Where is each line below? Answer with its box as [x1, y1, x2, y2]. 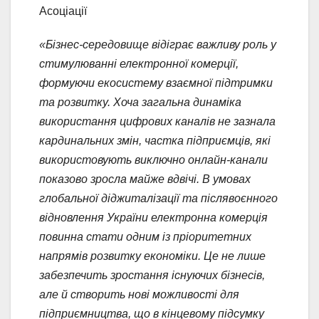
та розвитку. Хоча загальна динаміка [39, 95, 241, 108]
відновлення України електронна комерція [39, 211, 268, 224]
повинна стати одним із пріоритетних [39, 230, 251, 243]
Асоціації [39, 4, 87, 17]
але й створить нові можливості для [39, 288, 239, 300]
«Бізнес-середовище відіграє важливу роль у [39, 38, 276, 51]
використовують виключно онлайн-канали [39, 153, 268, 166]
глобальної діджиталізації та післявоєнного [39, 192, 278, 204]
